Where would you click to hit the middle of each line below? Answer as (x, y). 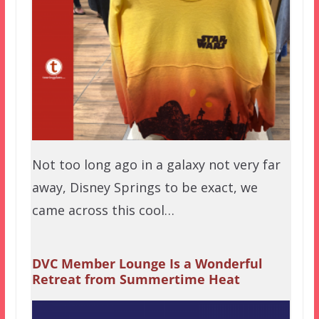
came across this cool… (103, 210)
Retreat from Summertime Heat (136, 279)
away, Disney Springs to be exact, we (145, 188)
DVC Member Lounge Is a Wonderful (147, 264)
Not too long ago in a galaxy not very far (156, 165)
